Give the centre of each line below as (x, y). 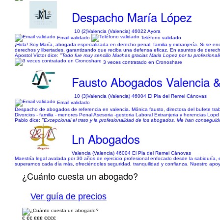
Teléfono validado (160, 37)
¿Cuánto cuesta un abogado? (80, 176)
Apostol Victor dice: (37, 55)
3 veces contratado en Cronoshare (143, 62)
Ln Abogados (106, 139)
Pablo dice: (28, 120)
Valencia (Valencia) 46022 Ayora (124, 31)
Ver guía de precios (69, 196)
